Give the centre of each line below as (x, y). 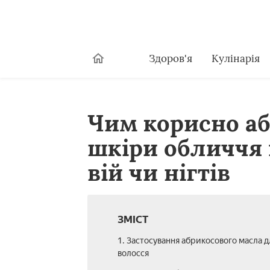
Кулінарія (235, 58)
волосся (133, 253)
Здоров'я (170, 58)
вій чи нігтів (159, 172)
